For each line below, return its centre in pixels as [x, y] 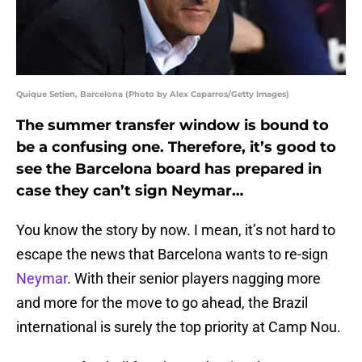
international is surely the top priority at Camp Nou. [179, 327]
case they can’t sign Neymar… [130, 191]
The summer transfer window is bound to [173, 126]
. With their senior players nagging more [194, 279]
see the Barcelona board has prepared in [169, 169]
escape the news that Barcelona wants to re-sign [172, 255]
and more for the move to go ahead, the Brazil [162, 303]
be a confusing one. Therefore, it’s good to [176, 147]
